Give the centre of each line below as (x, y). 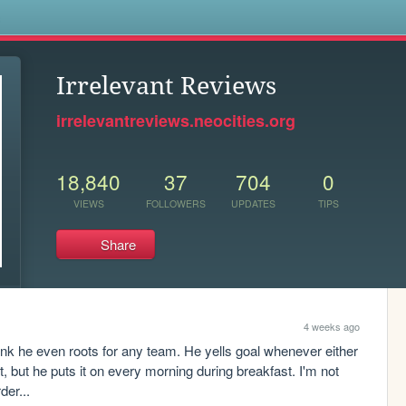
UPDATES (253, 203)
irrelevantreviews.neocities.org (176, 121)
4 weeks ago (331, 327)
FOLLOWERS (176, 203)
